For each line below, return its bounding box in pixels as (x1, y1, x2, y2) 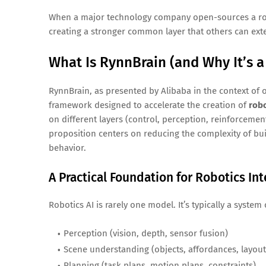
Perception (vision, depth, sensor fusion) (64, 228, 228, 239)
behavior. (49, 142, 86, 154)
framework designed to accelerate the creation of (49, 100, 249, 111)
